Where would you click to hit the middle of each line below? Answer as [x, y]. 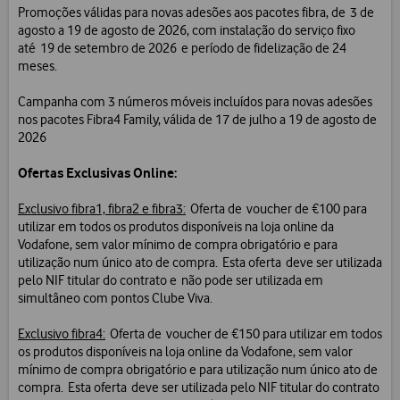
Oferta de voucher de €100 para [276, 209]
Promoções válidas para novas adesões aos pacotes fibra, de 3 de [196, 13]
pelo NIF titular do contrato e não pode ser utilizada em [171, 281]
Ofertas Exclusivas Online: [97, 173]
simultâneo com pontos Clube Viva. [115, 299]
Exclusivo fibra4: [62, 334]
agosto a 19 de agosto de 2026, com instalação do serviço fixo [187, 31]
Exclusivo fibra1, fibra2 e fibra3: [102, 209]
